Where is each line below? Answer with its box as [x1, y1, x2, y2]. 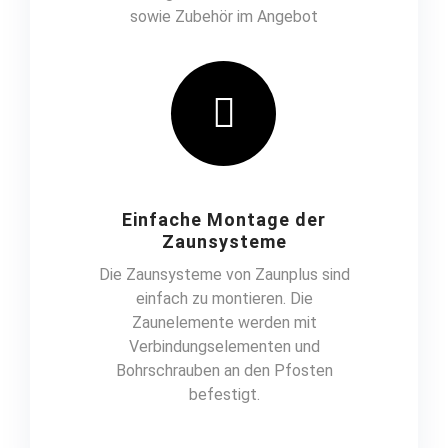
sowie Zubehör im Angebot [130, 7, 318, 27]
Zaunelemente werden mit [131, 313, 317, 333]
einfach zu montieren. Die [135, 289, 313, 309]
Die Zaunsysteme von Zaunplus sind [98, 265, 350, 285]
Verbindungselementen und [128, 337, 320, 357]
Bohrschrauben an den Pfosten [115, 361, 333, 381]
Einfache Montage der [122, 209, 326, 231]
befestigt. [188, 385, 260, 405]
